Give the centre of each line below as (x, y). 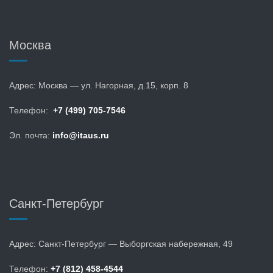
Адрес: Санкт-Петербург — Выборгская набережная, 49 (121, 244)
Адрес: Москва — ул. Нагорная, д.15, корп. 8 (99, 85)
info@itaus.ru (81, 135)
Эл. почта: (31, 135)
